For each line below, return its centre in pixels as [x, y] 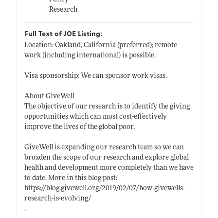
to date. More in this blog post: [71, 178]
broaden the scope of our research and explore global [106, 158]
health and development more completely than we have [109, 168]
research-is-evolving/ [57, 199]
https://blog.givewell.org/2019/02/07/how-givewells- [104, 188]
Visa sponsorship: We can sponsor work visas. [95, 76]
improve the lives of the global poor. [79, 127]
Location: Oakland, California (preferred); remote [100, 45]
